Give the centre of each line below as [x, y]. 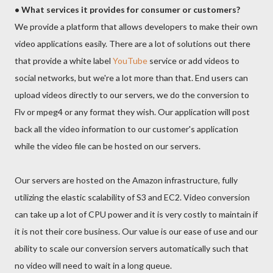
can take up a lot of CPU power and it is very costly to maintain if [136, 214]
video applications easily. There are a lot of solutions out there [133, 44]
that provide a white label [64, 61]
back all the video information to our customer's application [126, 129]
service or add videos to [194, 61]
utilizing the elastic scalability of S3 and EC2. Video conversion [132, 197]
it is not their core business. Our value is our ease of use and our [136, 231]
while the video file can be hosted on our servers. [108, 146]
